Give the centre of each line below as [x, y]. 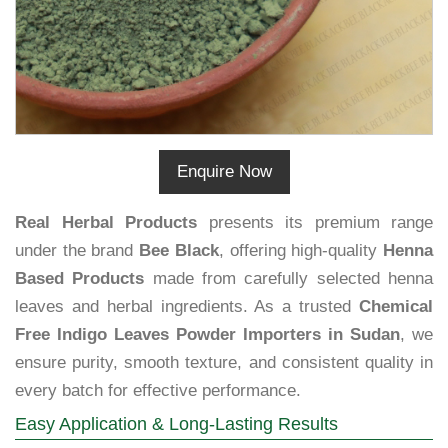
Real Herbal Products [106, 223]
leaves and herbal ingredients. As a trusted [187, 307]
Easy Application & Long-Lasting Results [176, 424]
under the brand [77, 251]
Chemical [396, 307]
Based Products [80, 279]
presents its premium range [315, 223]
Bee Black [179, 251]
